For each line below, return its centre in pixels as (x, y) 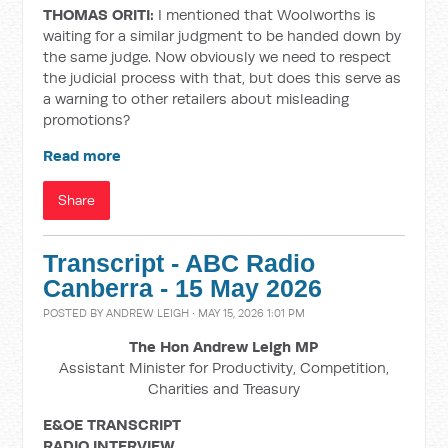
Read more (82, 155)
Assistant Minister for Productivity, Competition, (223, 367)
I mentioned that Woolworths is (265, 14)
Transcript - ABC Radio (179, 263)
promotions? (87, 119)
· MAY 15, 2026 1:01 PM (247, 313)
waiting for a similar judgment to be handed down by (222, 35)
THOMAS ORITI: (99, 14)
